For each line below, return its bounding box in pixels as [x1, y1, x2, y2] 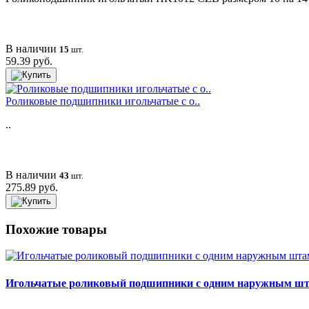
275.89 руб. [6, 181, 58, 193]
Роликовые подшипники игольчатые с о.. [6, 94, 200, 107]
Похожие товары [6, 221, 107, 237]
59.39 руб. [6, 54, 52, 67]
